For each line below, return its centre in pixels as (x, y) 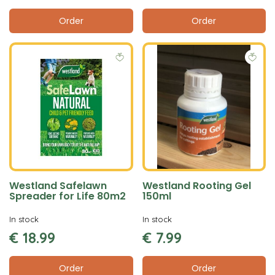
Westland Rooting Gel (196, 185)
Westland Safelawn (58, 185)
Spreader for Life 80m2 (68, 196)
